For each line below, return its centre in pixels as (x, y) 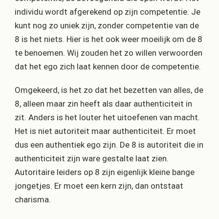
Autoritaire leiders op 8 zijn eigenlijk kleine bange (105, 172)
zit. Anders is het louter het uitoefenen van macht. (107, 117)
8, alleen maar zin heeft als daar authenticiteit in (103, 103)
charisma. (33, 199)
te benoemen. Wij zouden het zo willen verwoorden (109, 53)
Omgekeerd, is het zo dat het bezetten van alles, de (109, 90)
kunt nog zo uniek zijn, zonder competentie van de (107, 25)
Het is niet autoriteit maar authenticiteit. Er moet (105, 131)
